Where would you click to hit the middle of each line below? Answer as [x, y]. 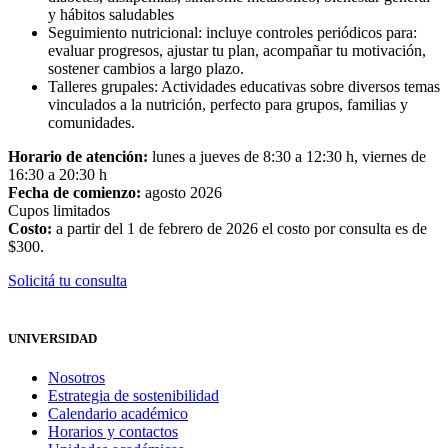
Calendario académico [118, 413]
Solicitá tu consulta [67, 281]
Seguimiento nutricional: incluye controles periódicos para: [232, 33]
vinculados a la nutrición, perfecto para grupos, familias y [228, 105]
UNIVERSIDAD [52, 338]
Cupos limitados [59, 211]
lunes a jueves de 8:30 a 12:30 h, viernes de [287, 157]
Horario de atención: [78, 157]
